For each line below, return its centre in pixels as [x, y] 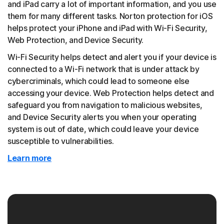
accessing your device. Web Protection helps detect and [111, 93]
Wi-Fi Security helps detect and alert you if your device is [112, 57]
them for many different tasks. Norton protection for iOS [110, 16]
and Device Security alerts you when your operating [102, 117]
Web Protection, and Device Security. [76, 40]
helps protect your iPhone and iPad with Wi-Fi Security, [107, 28]
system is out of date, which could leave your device [103, 129]
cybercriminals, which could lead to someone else [98, 81]
